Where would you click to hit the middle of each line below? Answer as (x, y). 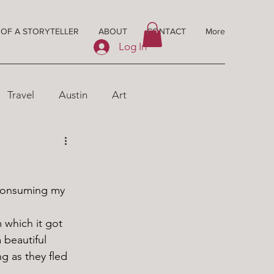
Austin (73, 95)
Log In (133, 47)
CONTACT (166, 31)
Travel (21, 95)
